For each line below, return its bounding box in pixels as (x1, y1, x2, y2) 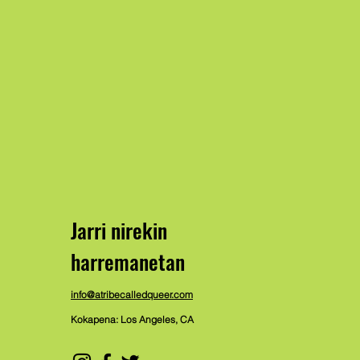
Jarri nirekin (71, 215, 168, 246)
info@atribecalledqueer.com (71, 288, 194, 301)
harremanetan (71, 246, 186, 277)
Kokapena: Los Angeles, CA (71, 313, 194, 325)
